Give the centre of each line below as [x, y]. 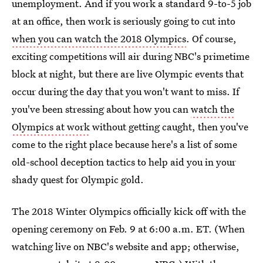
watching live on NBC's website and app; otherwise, [126, 246]
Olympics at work [51, 127]
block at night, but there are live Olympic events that [128, 74]
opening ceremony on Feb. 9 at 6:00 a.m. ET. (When [128, 229]
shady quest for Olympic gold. [78, 179]
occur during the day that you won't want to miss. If [126, 91]
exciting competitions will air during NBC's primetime [131, 56]
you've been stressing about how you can [101, 109]
